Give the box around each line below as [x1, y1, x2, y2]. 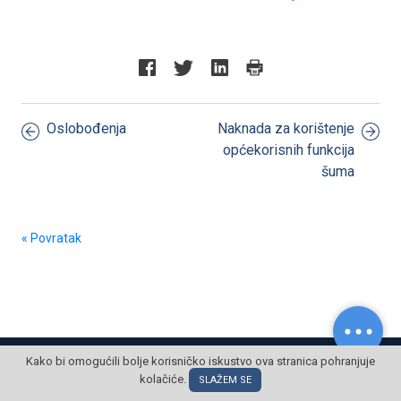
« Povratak [21, 231, 81, 245]
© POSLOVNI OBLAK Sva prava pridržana [101, 352, 300, 364]
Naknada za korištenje [218, 120, 354, 137]
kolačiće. [140, 371, 189, 386]
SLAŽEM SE [199, 374, 252, 386]
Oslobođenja [47, 120, 126, 137]
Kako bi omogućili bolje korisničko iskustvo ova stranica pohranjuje [26, 354, 375, 368]
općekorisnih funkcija [223, 141, 354, 158]
